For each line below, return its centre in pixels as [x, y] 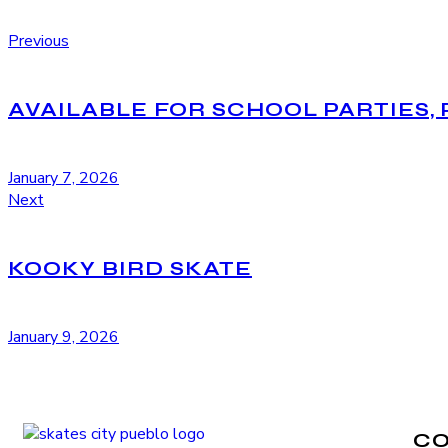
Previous [38, 41]
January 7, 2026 [63, 178]
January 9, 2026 [63, 337]
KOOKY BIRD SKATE [130, 268]
